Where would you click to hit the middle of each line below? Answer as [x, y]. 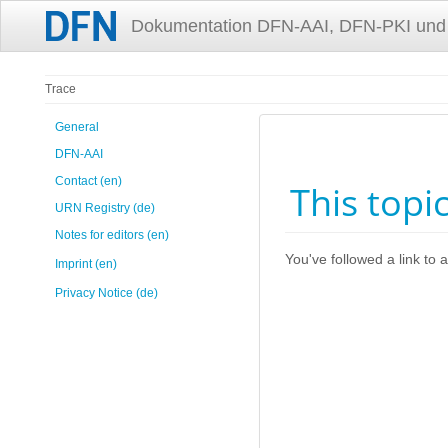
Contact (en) [88, 181]
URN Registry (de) [105, 208]
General [77, 127]
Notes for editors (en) [112, 235]
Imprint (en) [86, 264]
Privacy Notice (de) [106, 293]
